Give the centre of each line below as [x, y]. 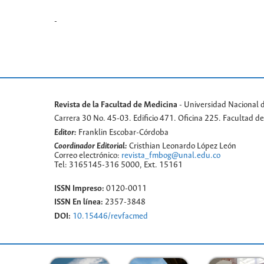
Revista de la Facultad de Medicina [117, 105]
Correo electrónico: [88, 156]
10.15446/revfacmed [110, 216]
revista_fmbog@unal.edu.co [171, 156]
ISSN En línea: [79, 203]
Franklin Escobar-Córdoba [123, 133]
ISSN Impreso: [79, 189]
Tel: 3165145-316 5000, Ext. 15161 [118, 166]
